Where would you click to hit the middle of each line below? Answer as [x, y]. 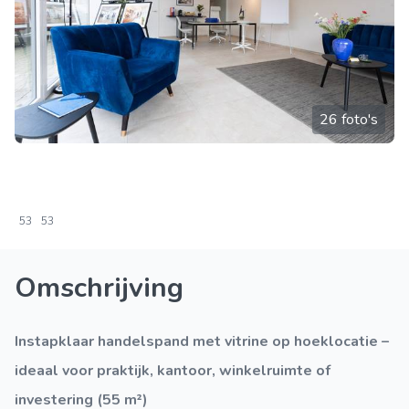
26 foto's [349, 120]
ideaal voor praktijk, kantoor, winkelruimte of [173, 371]
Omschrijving [99, 288]
